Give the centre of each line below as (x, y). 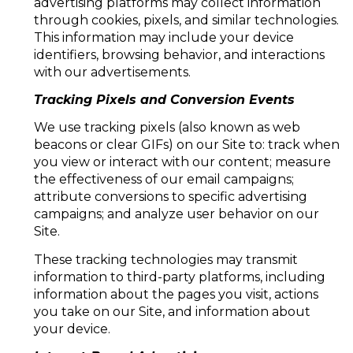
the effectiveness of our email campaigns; (163, 180)
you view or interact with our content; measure (182, 162)
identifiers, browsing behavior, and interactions (179, 54)
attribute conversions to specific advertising (170, 197)
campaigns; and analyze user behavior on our (176, 214)
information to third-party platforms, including (179, 277)
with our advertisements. (112, 72)
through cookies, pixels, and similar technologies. (186, 20)
